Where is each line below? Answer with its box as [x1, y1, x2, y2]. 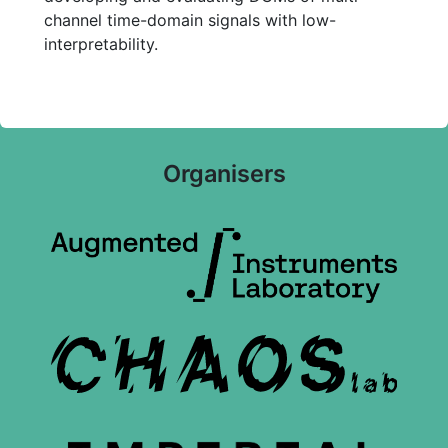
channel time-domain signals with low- [44, 9, 336, 30]
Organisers [162, 158, 286, 188]
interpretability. [44, 33, 158, 54]
